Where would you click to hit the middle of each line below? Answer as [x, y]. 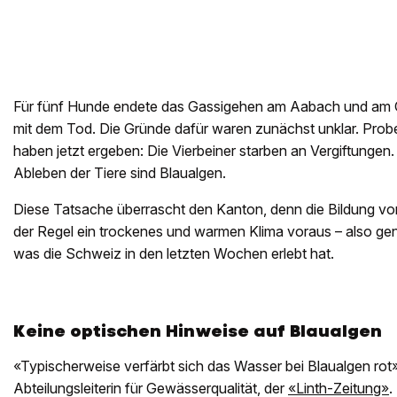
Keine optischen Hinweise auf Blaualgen [198, 331]
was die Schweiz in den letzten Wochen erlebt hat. [174, 254]
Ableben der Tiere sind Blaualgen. [120, 173]
